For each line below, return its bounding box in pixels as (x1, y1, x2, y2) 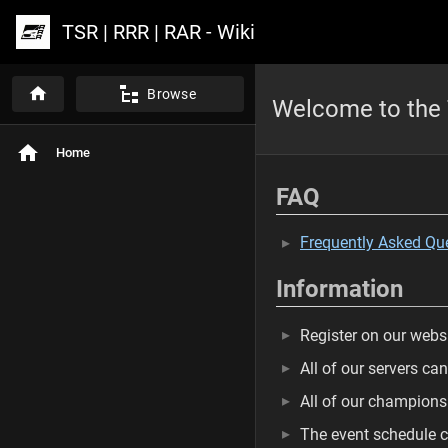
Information (276, 275, 403, 303)
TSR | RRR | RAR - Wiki (62, 20, 255, 44)
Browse (147, 86, 196, 102)
